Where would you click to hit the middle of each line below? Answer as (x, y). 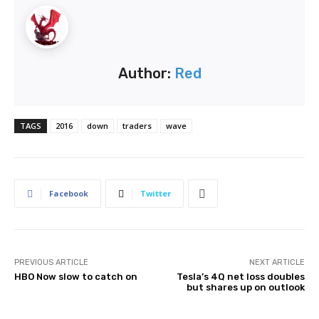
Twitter (156, 193)
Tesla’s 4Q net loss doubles (240, 277)
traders (137, 126)
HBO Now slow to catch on (76, 277)
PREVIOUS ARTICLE (51, 262)
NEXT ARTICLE (277, 262)
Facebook (69, 193)
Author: (146, 73)
